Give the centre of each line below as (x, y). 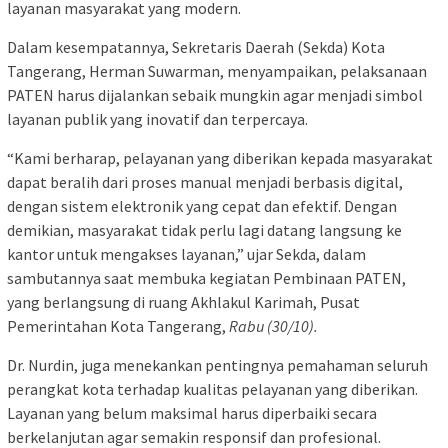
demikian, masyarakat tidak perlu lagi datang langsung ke (204, 230)
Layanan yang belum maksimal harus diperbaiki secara (192, 413)
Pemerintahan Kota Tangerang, (118, 326)
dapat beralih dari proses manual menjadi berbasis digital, (205, 182)
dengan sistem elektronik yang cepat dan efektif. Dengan (202, 206)
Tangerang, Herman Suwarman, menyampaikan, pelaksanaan (217, 71)
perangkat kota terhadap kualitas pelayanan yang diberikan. (212, 389)
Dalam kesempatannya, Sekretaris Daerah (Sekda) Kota (196, 47)
